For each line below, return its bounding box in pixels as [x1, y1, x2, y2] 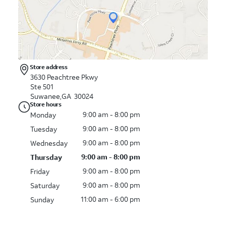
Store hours [30, 100, 62, 108]
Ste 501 [30, 82, 53, 91]
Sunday [30, 195, 54, 204]
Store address [30, 63, 68, 71]
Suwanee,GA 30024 [30, 91, 93, 101]
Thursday [30, 152, 62, 162]
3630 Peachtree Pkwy [30, 72, 98, 82]
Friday [30, 166, 49, 176]
